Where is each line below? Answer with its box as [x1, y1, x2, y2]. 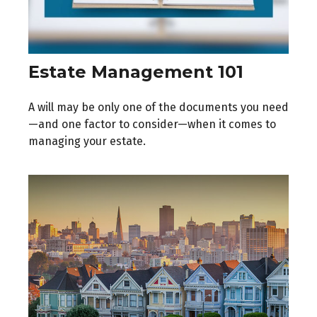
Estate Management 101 [28, 62, 243, 83]
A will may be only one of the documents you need [28, 100, 289, 115]
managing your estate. [28, 134, 146, 149]
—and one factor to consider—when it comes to [28, 117, 276, 132]
